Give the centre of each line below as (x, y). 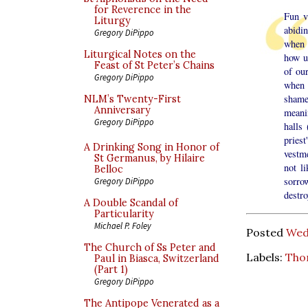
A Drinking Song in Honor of (152, 147)
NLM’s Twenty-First (132, 99)
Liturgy (112, 21)
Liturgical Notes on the (140, 54)
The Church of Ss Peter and (150, 247)
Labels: (266, 257)
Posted (266, 232)
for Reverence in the (143, 10)
